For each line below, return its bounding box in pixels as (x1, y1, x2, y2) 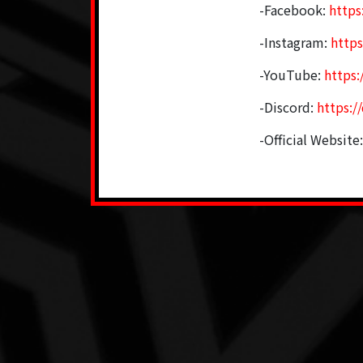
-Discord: (259, 96, 318, 117)
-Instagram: (259, 32, 331, 52)
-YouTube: (259, 64, 325, 84)
